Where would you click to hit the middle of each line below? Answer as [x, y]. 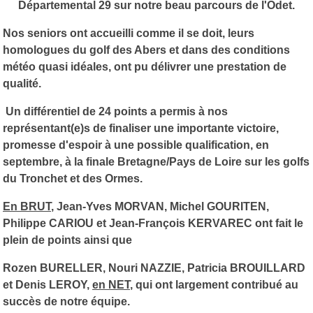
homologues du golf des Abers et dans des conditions [146, 50]
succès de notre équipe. [66, 301]
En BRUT [27, 206]
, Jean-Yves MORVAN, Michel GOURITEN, [160, 206]
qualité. [22, 83]
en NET [111, 284]
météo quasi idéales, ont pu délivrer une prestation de [145, 66]
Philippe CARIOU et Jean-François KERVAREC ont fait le [153, 223]
